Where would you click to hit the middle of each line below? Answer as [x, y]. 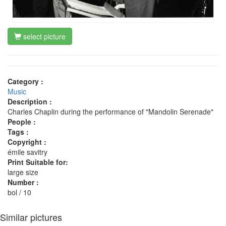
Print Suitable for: [38, 162]
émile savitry [27, 152]
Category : [25, 81]
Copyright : [27, 142]
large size [23, 172]
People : [22, 121]
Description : [30, 101]
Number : [23, 182]
